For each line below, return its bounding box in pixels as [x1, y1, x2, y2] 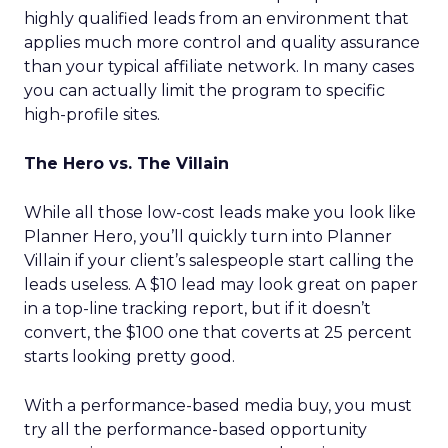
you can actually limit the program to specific [24, 81, 385, 100]
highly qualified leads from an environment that [24, 9, 409, 28]
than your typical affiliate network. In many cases [24, 57, 414, 76]
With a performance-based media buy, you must [24, 396, 412, 415]
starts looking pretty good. [24, 347, 235, 366]
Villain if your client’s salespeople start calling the [24, 251, 414, 270]
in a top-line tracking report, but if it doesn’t [24, 299, 371, 318]
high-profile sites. [24, 105, 160, 124]
